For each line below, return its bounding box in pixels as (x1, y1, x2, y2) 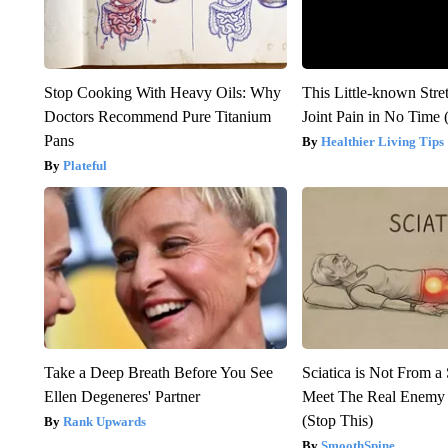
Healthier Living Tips (321, 134, 445, 150)
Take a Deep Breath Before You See (43, 364, 273, 382)
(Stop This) (302, 412, 374, 430)
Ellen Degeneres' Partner (43, 388, 200, 406)
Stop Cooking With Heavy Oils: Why (43, 84, 281, 102)
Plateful (62, 158, 107, 174)
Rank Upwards (62, 414, 146, 430)
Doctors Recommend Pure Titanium (43, 108, 271, 126)
